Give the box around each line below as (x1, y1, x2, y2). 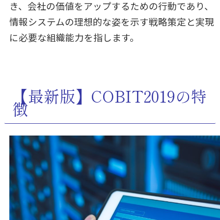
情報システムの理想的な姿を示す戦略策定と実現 (9, 15, 214, 28)
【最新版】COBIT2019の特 (12, 84, 207, 107)
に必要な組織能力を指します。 (9, 30, 139, 44)
